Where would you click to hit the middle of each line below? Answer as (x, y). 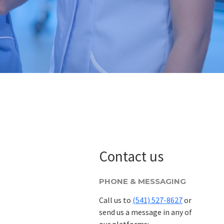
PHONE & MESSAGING (143, 181)
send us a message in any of (146, 212)
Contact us (131, 156)
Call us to (116, 200)
